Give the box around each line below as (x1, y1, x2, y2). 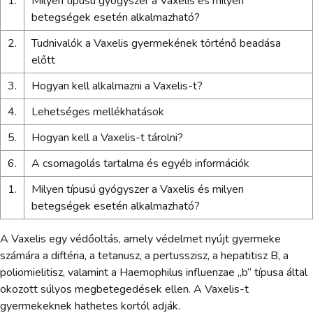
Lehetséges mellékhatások (31, 104, 164, 120)
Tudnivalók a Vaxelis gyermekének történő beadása (31, 36, 281, 52)
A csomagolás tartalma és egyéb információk (31, 156, 249, 172)
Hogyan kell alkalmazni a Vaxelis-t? (31, 78, 203, 94)
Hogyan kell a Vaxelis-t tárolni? (31, 130, 183, 146)
